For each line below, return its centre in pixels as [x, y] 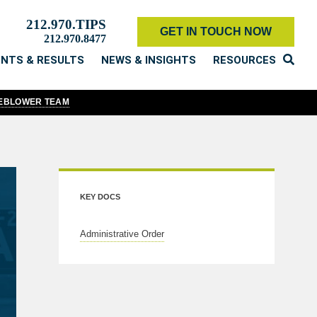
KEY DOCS [100, 196]
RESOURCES [244, 60]
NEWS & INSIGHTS [149, 60]
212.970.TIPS [66, 24]
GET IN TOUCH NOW [216, 31]
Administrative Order [122, 234]
